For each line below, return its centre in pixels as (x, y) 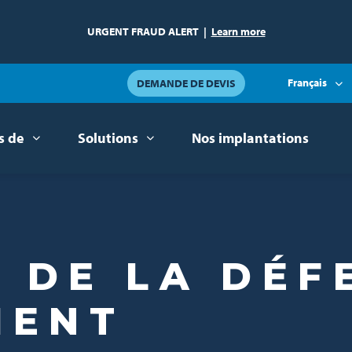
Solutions (108, 138)
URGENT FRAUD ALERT (143, 31)
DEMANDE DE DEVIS (186, 83)
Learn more (238, 31)
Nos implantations (250, 138)
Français (307, 82)
